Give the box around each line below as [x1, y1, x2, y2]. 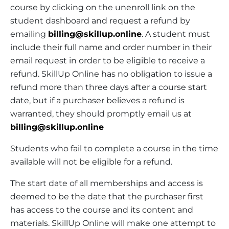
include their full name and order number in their [10, 42, 212, 52]
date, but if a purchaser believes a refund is [10, 95, 185, 105]
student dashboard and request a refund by [10, 15, 190, 26]
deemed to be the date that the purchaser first [10, 191, 203, 201]
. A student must [142, 29, 210, 39]
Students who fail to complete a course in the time [10, 143, 218, 153]
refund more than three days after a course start [10, 82, 207, 92]
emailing [10, 29, 48, 39]
